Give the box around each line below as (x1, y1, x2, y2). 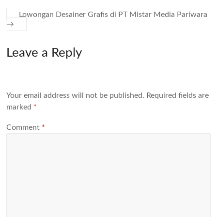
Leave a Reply (6, 46, 82, 59)
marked (6, 103, 34, 111)
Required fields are (146, 92, 209, 100)
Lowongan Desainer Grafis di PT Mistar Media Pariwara (19, 11, 208, 18)
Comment (6, 123, 42, 131)
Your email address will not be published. (6, 92, 145, 100)
